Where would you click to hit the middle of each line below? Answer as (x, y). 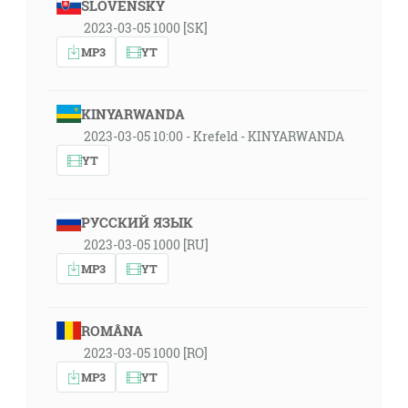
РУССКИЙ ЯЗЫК (137, 222)
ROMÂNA (112, 331)
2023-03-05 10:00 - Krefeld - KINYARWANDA (214, 136)
